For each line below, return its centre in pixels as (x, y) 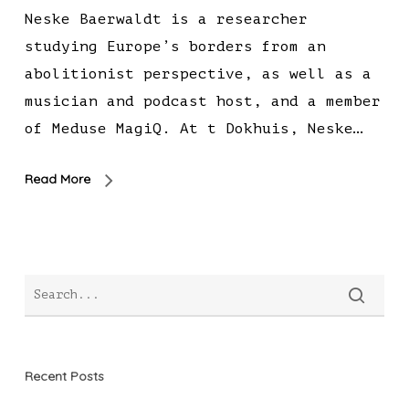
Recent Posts (64, 377)
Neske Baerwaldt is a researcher (166, 20)
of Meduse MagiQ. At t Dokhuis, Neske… (193, 129)
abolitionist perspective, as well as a (198, 74)
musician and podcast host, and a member (202, 102)
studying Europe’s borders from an (175, 47)
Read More (57, 179)
